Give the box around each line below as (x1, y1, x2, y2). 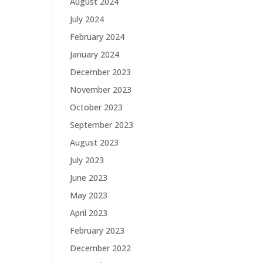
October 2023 (70, 102, 123, 113)
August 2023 (70, 137, 119, 149)
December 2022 (70, 242, 131, 254)
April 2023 (70, 207, 108, 219)
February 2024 (70, 31, 125, 43)
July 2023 (70, 154, 104, 166)
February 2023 (70, 225, 125, 237)
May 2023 (70, 190, 108, 201)
